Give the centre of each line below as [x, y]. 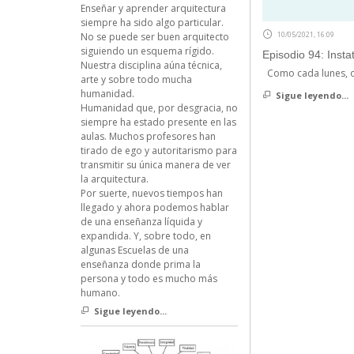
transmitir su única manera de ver [155, 165]
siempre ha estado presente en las [158, 122]
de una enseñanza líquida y [141, 222]
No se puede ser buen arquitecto [154, 37]
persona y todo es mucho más [149, 279]
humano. [100, 293]
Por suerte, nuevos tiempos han [151, 194]
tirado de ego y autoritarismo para [158, 151]
